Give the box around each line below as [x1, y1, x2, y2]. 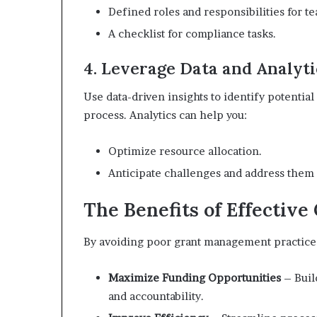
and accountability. [108, 289, 204, 303]
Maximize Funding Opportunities [108, 270, 281, 284]
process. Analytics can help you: [83, 108, 247, 122]
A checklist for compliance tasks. [108, 26, 276, 40]
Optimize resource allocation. [108, 144, 262, 158]
